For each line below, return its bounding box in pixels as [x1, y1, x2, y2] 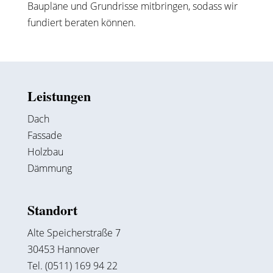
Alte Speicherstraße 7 [27, 226, 121, 240]
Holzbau [27, 145, 63, 159]
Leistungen [27, 86, 91, 107]
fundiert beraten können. [27, 16, 136, 30]
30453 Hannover [27, 243, 99, 257]
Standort [27, 200, 77, 221]
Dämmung [27, 161, 72, 175]
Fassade [27, 129, 62, 143]
